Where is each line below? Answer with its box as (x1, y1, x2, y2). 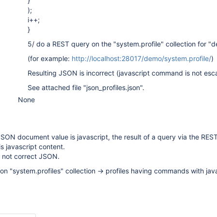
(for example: (28, 54, 72, 62)
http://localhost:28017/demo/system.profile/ (72, 54, 211, 62)
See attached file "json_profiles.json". (28, 83, 144, 92)
